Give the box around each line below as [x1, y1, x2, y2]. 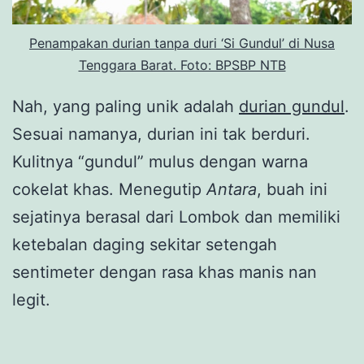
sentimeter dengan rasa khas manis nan [12, 262, 317, 282]
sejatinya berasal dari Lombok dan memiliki [12, 206, 340, 227]
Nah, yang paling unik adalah [12, 96, 239, 116]
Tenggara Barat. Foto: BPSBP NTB [78, 56, 286, 73]
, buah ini [257, 179, 327, 199]
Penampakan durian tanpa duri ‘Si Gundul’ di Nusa [29, 34, 335, 51]
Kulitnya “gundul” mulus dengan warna [12, 151, 308, 171]
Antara [206, 179, 257, 199]
